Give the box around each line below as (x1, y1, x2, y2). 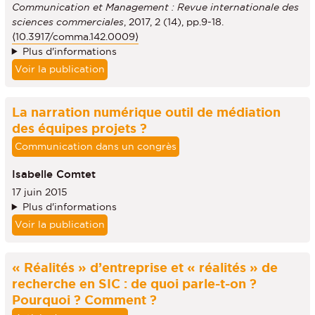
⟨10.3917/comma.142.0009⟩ (11, 30, 139, 42)
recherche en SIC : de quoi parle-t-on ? (11, 276, 257, 290)
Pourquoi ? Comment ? (11, 292, 157, 307)
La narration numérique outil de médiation (11, 104, 281, 119)
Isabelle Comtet (11, 168, 96, 181)
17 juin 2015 (11, 186, 67, 198)
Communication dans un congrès (14, 140, 176, 152)
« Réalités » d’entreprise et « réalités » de (11, 259, 278, 274)
